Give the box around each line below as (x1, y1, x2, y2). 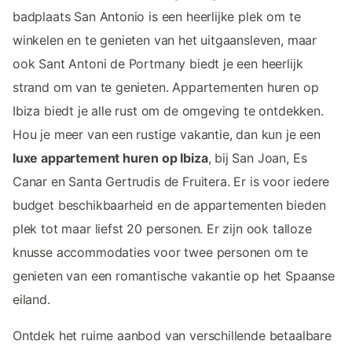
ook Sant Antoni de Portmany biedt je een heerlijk (13, 55, 303, 71)
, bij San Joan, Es (207, 149, 307, 166)
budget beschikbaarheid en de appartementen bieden (13, 196, 326, 213)
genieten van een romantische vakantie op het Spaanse (13, 267, 335, 284)
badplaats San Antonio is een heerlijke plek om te (13, 8, 301, 24)
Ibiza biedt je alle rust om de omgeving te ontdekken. (13, 102, 324, 119)
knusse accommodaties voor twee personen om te (13, 244, 309, 260)
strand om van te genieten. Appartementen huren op (13, 79, 319, 95)
